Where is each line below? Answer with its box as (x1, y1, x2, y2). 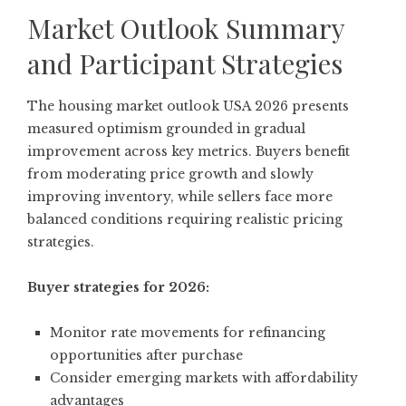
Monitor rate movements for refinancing (50, 324, 325, 341)
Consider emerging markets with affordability (50, 369, 358, 386)
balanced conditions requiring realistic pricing (27, 210, 343, 227)
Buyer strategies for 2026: (27, 278, 209, 295)
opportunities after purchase (50, 346, 243, 363)
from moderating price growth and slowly (27, 165, 314, 182)
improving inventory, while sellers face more (27, 188, 333, 205)
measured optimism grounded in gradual (27, 120, 305, 137)
